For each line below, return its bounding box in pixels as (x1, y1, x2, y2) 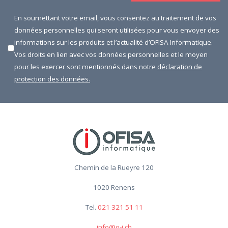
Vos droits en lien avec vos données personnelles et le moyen (14, 49, 208, 59)
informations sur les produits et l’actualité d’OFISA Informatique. (14, 37, 213, 47)
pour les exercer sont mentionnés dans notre (14, 62, 157, 71)
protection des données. (14, 74, 90, 83)
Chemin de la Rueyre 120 (74, 162, 154, 172)
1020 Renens (93, 182, 135, 192)
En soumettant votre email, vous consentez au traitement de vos (14, 13, 216, 22)
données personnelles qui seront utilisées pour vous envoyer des (14, 25, 219, 35)
